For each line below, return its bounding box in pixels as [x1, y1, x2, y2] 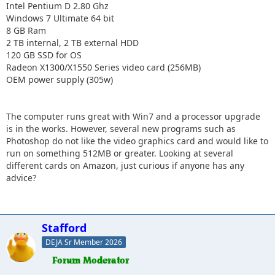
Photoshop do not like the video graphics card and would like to [6, 134, 268, 147]
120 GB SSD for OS [6, 48, 82, 61]
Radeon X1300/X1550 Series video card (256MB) [6, 61, 201, 73]
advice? [6, 171, 36, 184]
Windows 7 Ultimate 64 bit [6, 12, 114, 24]
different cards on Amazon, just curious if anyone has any [6, 159, 244, 171]
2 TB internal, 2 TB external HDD [6, 36, 139, 48]
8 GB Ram [6, 24, 46, 36]
